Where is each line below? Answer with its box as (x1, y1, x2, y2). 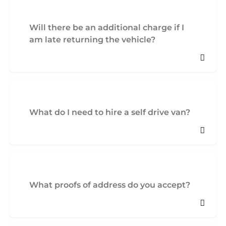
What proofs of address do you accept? (29, 180, 190, 190)
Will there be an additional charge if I (29, 23, 184, 32)
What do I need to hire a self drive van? (29, 107, 190, 117)
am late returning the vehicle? (29, 35, 155, 44)
